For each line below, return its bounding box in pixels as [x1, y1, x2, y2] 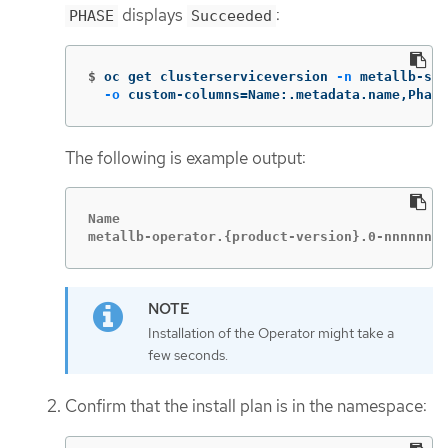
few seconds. [148, 346, 228, 365]
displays [118, 4, 187, 27]
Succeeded [191, 7, 272, 26]
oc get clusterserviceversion [104, 68, 336, 84]
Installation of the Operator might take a [148, 324, 394, 343]
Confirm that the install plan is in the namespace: [65, 395, 427, 417]
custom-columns [120, 86, 240, 102]
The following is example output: [65, 146, 306, 169]
